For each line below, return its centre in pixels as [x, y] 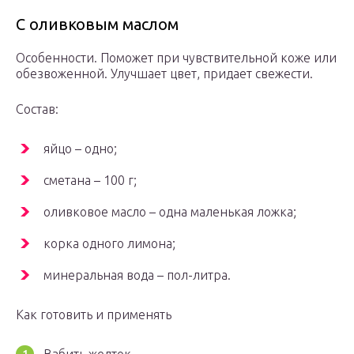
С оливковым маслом [97, 24]
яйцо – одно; [80, 149]
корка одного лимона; [109, 244]
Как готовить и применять [94, 315]
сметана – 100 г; [90, 181]
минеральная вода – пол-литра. [137, 275]
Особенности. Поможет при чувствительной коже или [176, 58]
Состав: [37, 109]
